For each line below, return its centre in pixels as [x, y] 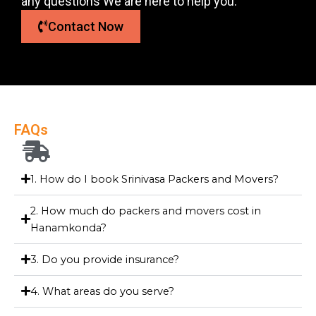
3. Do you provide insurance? [105, 259]
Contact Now [86, 26]
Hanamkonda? [68, 227]
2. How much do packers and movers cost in [146, 211]
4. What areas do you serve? [102, 291]
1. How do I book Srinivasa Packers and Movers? [154, 179]
